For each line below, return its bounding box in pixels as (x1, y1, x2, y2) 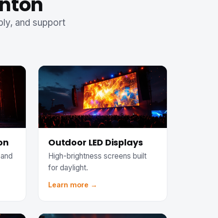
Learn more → (48, 181, 97, 189)
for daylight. (48, 163, 88, 172)
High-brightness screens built (48, 151, 146, 161)
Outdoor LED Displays (48, 136, 143, 149)
